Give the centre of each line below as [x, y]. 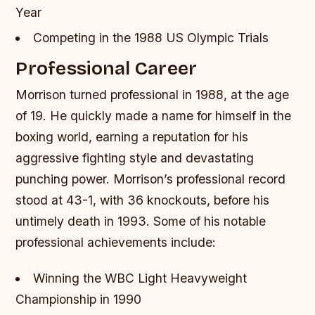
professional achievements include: [116, 243]
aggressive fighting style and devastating [135, 158]
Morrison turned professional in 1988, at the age [153, 95]
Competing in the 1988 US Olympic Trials [150, 37]
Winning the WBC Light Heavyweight [140, 278]
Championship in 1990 [79, 300]
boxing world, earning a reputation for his [132, 137]
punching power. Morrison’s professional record [151, 179]
